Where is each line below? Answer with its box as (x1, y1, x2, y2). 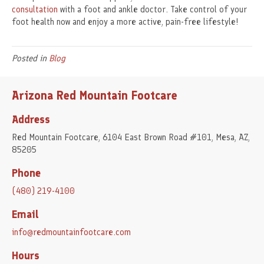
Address (12, 113, 50, 127)
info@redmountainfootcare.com (12, 227, 131, 238)
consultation (12, 4, 58, 15)
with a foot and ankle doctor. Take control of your (58, 4, 247, 15)
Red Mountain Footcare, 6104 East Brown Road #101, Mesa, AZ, (12, 132, 250, 143)
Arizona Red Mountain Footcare (12, 88, 177, 103)
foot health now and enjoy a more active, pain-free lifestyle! (12, 16, 238, 28)
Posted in (12, 53, 49, 64)
